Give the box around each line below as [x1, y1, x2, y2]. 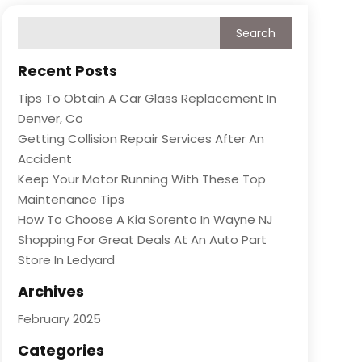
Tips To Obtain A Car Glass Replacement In [17, 89, 276, 107]
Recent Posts [17, 60, 117, 81]
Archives [17, 280, 84, 301]
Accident [17, 149, 72, 167]
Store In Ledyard [17, 250, 115, 268]
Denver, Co [17, 109, 83, 127]
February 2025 [17, 309, 101, 327]
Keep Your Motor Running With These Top [17, 170, 266, 187]
